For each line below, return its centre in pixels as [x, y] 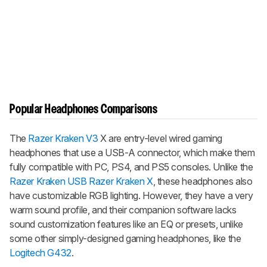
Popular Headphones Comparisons [83, 109]
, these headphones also [203, 181]
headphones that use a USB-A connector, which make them [132, 152]
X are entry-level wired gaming [160, 138]
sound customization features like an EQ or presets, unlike [126, 224]
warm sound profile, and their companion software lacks [123, 209]
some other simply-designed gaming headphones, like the [125, 238]
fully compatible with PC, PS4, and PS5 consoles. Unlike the [131, 167]
